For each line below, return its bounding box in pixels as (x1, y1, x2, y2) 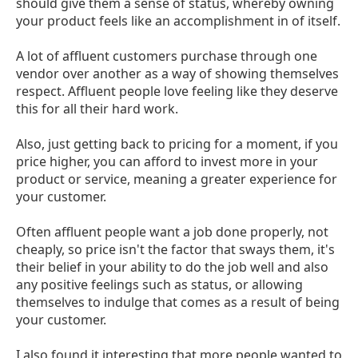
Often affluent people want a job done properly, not (16, 222, 328, 241)
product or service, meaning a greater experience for (16, 169, 337, 188)
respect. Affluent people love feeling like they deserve (16, 82, 338, 100)
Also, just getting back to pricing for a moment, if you (16, 134, 338, 153)
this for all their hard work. (16, 99, 178, 117)
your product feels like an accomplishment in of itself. (16, 11, 340, 30)
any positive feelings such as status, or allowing (16, 275, 303, 293)
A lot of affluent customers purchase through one (16, 46, 317, 65)
